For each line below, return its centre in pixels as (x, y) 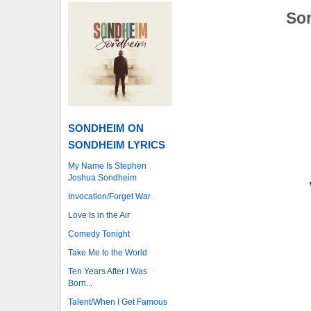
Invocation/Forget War (109, 196)
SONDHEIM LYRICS (117, 144)
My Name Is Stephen (107, 166)
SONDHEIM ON (106, 128)
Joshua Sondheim (102, 177)
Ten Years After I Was (108, 271)
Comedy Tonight (99, 234)
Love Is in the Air (99, 215)
